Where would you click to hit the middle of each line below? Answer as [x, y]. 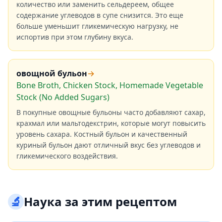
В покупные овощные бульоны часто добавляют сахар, [111, 112]
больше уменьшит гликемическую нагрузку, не [97, 26]
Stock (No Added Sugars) [63, 97]
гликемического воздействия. [67, 156]
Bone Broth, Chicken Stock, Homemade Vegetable [110, 85]
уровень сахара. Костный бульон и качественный [102, 134]
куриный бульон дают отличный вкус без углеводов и [109, 145]
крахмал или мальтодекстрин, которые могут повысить [111, 123]
